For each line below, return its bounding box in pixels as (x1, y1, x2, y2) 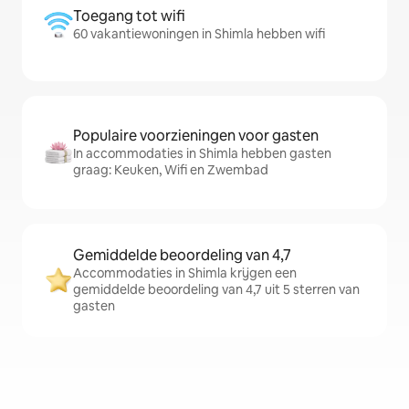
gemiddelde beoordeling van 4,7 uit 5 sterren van (73, 281, 360, 299)
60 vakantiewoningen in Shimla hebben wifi (73, 26, 325, 43)
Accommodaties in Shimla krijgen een (73, 265, 297, 282)
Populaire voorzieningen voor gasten (73, 126, 319, 146)
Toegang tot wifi (73, 6, 185, 26)
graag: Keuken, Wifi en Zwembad (73, 162, 268, 179)
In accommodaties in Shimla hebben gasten (73, 145, 331, 163)
